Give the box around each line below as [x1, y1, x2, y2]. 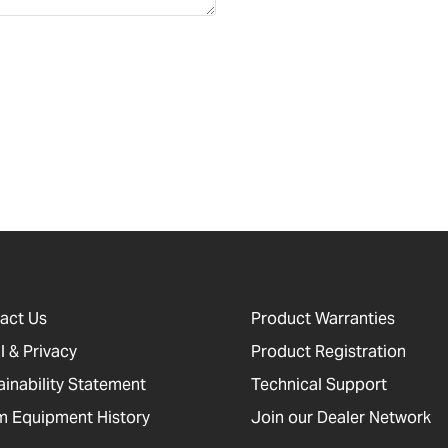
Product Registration [250, 341, 406, 363]
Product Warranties [250, 308, 395, 330]
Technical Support [250, 374, 387, 396]
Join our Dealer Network [250, 407, 431, 429]
